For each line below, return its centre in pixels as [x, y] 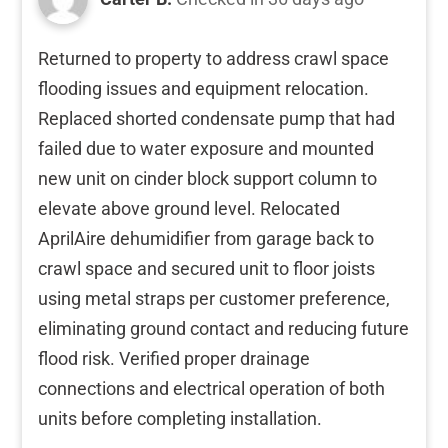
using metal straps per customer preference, [214, 298]
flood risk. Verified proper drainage [174, 358]
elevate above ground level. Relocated [189, 208]
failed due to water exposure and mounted [206, 148]
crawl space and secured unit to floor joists [206, 268]
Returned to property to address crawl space [213, 58]
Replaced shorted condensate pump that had [216, 118]
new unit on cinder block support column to [207, 178]
